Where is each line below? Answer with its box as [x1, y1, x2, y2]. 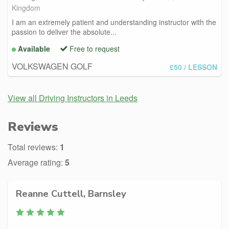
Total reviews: [8, 141, 60, 153]
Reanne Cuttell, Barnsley [16, 187, 126, 200]
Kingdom [12, 2, 40, 13]
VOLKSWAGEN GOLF [12, 60, 93, 72]
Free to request [70, 43, 120, 54]
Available [18, 43, 50, 54]
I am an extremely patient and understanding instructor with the [12, 16, 216, 27]
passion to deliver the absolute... [12, 26, 117, 37]
